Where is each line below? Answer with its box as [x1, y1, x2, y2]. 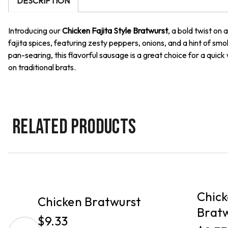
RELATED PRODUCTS [12, 115, 136, 139]
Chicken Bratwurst [38, 194, 141, 210]
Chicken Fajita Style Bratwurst [62, 25, 168, 36]
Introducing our [8, 25, 62, 36]
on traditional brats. [8, 62, 76, 72]
